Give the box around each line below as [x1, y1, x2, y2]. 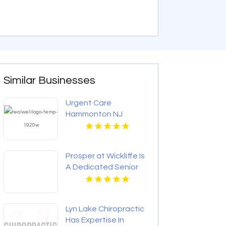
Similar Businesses [4, 74, 96, 86]
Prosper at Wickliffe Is [66, 151, 145, 160]
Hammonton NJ [66, 109, 123, 118]
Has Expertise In [66, 215, 125, 224]
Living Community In [66, 174, 138, 182]
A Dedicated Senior [66, 162, 139, 171]
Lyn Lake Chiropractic [66, 204, 145, 213]
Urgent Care [66, 98, 112, 107]
